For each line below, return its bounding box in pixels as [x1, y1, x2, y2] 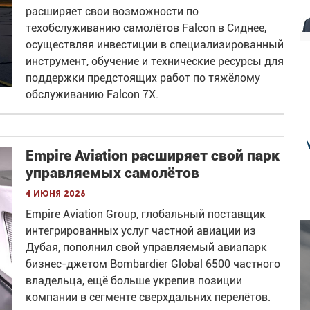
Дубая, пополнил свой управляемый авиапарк [26, 241, 268, 254]
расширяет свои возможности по [26, 5, 199, 18]
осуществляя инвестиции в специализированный [26, 38, 284, 51]
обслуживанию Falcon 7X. [26, 88, 159, 101]
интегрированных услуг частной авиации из [26, 224, 257, 237]
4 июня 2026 [26, 190, 86, 199]
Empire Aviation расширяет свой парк [26, 147, 280, 164]
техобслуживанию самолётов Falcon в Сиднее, [26, 21, 267, 35]
